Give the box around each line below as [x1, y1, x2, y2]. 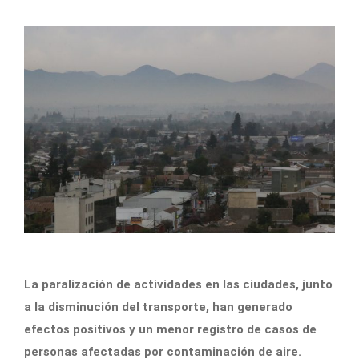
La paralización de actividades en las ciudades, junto [24, 277, 333, 292]
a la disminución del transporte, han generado [24, 300, 292, 315]
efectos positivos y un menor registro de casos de [24, 322, 317, 337]
